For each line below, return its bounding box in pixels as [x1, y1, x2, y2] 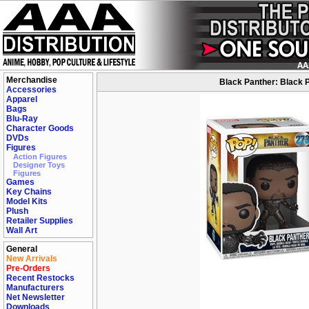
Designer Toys [13, 161, 65, 169]
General [6, 244, 37, 254]
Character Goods [6, 123, 74, 133]
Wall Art [6, 226, 37, 235]
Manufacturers [6, 283, 64, 292]
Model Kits [6, 197, 48, 206]
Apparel [6, 94, 37, 104]
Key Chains [6, 187, 52, 197]
